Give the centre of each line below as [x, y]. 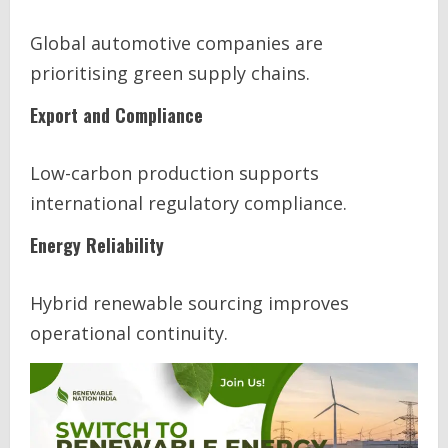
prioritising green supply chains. [170, 73]
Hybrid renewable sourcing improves [189, 303]
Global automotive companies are [176, 43]
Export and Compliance [116, 115]
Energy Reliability [97, 245]
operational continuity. [129, 333]
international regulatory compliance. [188, 203]
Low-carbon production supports [174, 173]
